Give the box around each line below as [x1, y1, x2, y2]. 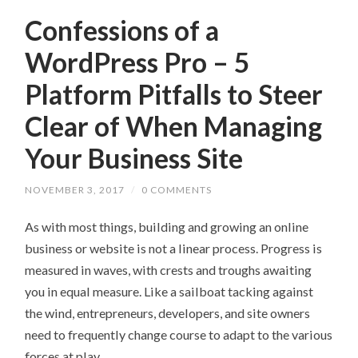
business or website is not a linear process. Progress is [25, 241, 323, 257]
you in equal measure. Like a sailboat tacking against [25, 284, 314, 300]
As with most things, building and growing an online [25, 219, 309, 235]
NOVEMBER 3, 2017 [25, 184, 125, 197]
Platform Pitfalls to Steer [25, 78, 324, 111]
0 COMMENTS [141, 184, 213, 197]
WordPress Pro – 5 [25, 46, 251, 79]
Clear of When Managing [25, 110, 323, 143]
